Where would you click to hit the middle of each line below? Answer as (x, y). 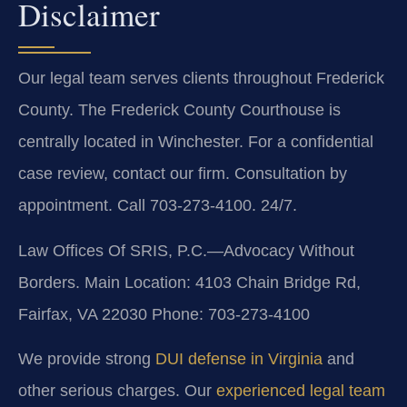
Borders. (49, 282)
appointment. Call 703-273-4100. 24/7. (158, 206)
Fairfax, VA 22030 (83, 314)
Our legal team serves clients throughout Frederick (201, 79)
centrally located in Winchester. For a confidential (196, 142)
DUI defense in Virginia (239, 359)
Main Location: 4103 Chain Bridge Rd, (220, 282)
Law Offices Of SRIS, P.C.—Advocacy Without (186, 250)
